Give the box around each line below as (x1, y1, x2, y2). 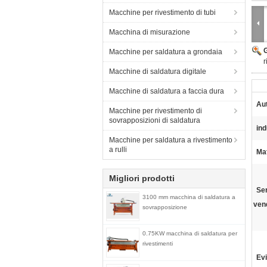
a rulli (109, 145, 127, 154)
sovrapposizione (142, 204, 187, 210)
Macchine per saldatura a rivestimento (109, 136, 232, 144)
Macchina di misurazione (109, 28, 190, 36)
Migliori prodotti (109, 173, 175, 183)
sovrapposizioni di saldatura (109, 116, 200, 125)
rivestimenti (142, 240, 173, 247)
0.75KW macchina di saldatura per (142, 230, 237, 237)
